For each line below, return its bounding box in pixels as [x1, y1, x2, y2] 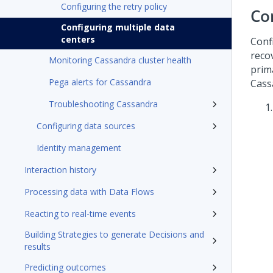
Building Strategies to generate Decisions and [24, 229, 204, 240]
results [24, 241, 51, 252]
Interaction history [24, 164, 96, 175]
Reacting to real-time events [24, 208, 136, 219]
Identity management [37, 142, 121, 154]
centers [61, 34, 95, 45]
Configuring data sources [37, 120, 135, 132]
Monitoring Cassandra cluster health [49, 54, 191, 66]
